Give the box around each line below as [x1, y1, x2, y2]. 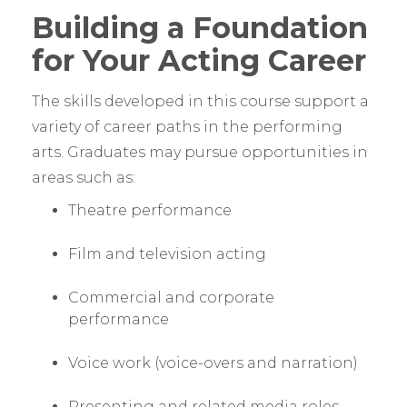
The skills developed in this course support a [32, 93, 369, 111]
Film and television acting [68, 245, 266, 263]
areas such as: [32, 169, 135, 187]
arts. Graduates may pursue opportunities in [32, 144, 368, 162]
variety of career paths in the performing [32, 118, 342, 136]
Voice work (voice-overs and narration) [68, 354, 358, 372]
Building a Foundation [32, 10, 368, 46]
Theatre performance [68, 202, 232, 220]
